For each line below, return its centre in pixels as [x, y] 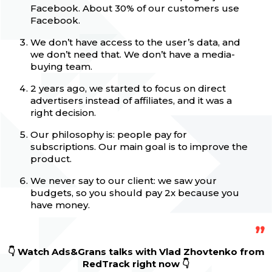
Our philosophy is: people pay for [109, 135]
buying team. [63, 67]
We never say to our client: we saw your [124, 181]
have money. [60, 205]
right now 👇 [161, 264]
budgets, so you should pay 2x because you [135, 193]
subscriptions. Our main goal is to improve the [139, 147]
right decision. [63, 113]
